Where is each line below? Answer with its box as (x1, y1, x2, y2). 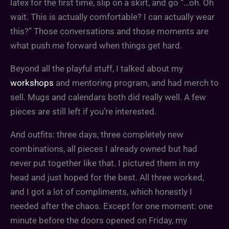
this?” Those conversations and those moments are (10, 26, 209, 37)
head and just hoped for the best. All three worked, (10, 172, 204, 183)
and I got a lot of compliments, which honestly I (10, 187, 192, 197)
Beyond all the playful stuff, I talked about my (10, 63, 183, 74)
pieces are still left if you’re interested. (10, 106, 156, 117)
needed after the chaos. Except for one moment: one (10, 201, 213, 212)
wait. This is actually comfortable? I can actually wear (10, 12, 215, 22)
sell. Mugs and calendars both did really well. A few (10, 92, 206, 103)
